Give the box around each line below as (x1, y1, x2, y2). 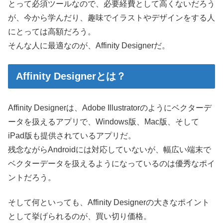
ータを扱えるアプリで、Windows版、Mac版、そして (8, 117, 199, 126)
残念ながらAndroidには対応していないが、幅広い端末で (8, 145, 211, 154)
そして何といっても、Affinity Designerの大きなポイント (8, 198, 210, 207)
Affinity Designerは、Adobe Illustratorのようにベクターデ (8, 103, 212, 112)
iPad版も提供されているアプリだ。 (8, 131, 136, 140)
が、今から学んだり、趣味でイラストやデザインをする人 (8, 13, 215, 22)
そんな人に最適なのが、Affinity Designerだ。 (8, 41, 170, 50)
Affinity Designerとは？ (16, 70, 126, 82)
